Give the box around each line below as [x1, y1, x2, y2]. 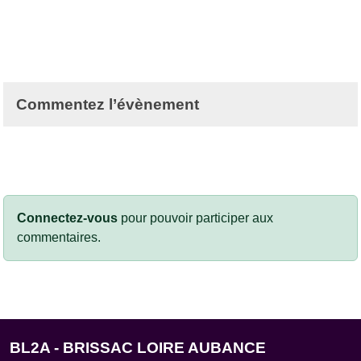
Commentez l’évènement [16, 95, 199, 113]
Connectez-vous [17, 210, 118, 225]
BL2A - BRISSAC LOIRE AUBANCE [10, 338, 266, 356]
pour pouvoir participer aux [118, 210, 273, 225]
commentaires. [17, 230, 101, 244]
